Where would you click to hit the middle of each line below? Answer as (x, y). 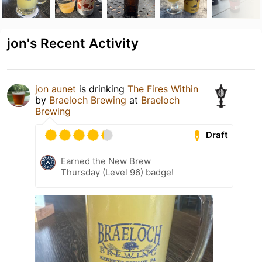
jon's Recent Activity (73, 43)
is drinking (102, 89)
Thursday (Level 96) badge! (117, 172)
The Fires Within (163, 89)
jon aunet (56, 89)
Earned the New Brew (106, 161)
